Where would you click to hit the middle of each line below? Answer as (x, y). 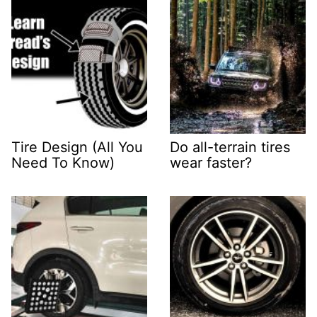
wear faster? (211, 163)
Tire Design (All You (77, 148)
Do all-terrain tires (230, 148)
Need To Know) (63, 163)
